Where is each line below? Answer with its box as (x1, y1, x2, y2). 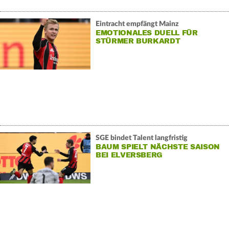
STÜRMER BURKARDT (95, 36, 180, 45)
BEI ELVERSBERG (95, 150, 163, 159)
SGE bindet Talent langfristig (95, 134, 188, 142)
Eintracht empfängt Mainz (95, 20, 179, 28)
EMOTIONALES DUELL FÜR (95, 28, 198, 37)
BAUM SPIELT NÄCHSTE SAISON (95, 142, 220, 151)
